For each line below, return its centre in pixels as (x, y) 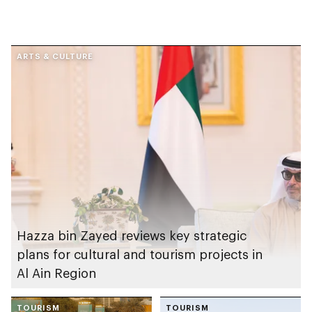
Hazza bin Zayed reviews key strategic (132, 235)
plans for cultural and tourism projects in (140, 254)
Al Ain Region (56, 273)
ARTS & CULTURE (55, 56)
